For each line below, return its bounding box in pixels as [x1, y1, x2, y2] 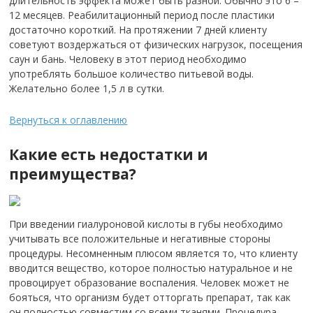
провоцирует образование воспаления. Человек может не [9, 276, 290, 289]
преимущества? [9, 164, 137, 184]
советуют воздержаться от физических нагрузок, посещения [9, 38, 303, 51]
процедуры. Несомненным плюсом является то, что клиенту [9, 247, 298, 260]
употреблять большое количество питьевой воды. [9, 67, 254, 80]
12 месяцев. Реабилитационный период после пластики [9, 8, 275, 22]
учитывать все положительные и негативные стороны [9, 232, 271, 245]
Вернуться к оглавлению [9, 113, 128, 126]
